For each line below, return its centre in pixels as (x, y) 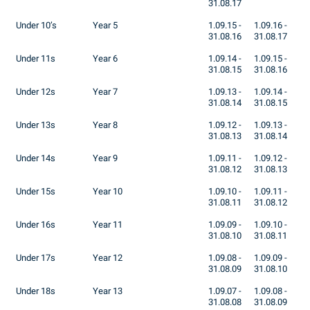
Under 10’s (36, 26)
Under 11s (36, 59)
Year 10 (108, 192)
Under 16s (36, 225)
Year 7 (105, 92)
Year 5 (105, 26)
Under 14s (36, 158)
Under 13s (36, 125)
